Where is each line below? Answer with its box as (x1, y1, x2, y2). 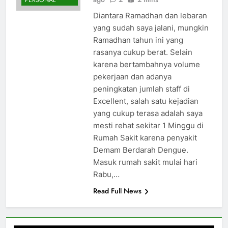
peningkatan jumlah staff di (93, 84, 190, 94)
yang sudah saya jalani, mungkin (93, 23, 209, 33)
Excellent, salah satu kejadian (93, 96, 198, 106)
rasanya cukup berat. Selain (93, 47, 192, 58)
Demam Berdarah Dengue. (93, 145, 188, 155)
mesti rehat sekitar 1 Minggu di (93, 121, 204, 131)
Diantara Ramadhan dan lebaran (93, 11, 207, 21)
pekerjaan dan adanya (93, 72, 172, 82)
